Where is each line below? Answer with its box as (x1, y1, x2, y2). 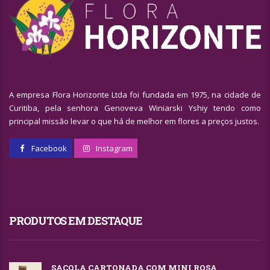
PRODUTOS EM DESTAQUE (9, 213, 143, 228)
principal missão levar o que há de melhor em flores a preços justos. (9, 116, 259, 127)
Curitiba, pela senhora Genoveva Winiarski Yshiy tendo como (9, 102, 261, 114)
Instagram (94, 143, 133, 154)
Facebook (30, 143, 67, 154)
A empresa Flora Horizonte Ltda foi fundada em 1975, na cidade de (9, 89, 261, 101)
